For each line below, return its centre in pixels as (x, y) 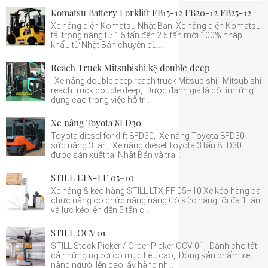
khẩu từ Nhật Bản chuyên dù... (106, 45)
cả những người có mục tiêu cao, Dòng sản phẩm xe (150, 255)
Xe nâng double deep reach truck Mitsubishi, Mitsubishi (156, 81)
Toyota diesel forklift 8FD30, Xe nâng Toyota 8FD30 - (150, 136)
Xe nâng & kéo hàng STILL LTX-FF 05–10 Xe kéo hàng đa (156, 191)
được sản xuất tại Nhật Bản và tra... (116, 155)
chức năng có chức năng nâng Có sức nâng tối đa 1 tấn (156, 200)
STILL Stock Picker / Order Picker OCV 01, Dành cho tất (154, 246)
